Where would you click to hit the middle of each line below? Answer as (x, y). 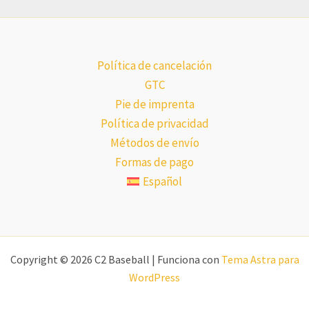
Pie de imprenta (154, 104)
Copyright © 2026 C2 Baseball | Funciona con (116, 259)
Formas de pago (154, 162)
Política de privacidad (154, 123)
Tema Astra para (260, 259)
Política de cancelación (154, 66)
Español (163, 181)
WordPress (154, 277)
